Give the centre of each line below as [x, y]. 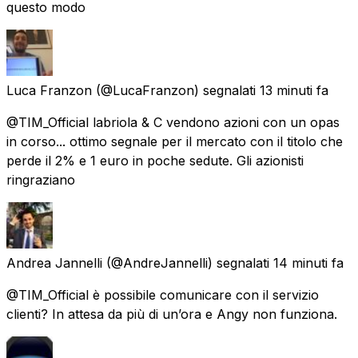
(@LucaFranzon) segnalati [176, 90]
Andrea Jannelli [54, 263]
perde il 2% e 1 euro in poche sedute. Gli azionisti [155, 160]
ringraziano [41, 179]
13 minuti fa [294, 90]
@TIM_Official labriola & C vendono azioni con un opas [173, 122]
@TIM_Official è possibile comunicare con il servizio [163, 294]
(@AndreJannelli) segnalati [188, 263]
